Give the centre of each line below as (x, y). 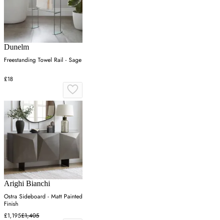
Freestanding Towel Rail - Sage (43, 60)
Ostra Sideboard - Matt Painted (43, 197)
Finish (11, 204)
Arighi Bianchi (27, 184)
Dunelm (16, 47)
